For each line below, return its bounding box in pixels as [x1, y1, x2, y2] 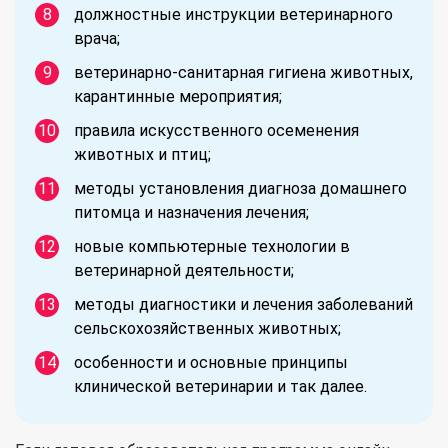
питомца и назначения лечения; [74, 202, 309, 222]
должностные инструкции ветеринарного [74, 4, 393, 24]
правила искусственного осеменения [74, 120, 359, 140]
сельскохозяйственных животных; [74, 318, 341, 338]
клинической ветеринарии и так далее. [74, 376, 367, 396]
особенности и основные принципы [74, 352, 348, 372]
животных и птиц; [74, 144, 211, 164]
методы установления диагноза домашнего [74, 178, 407, 198]
